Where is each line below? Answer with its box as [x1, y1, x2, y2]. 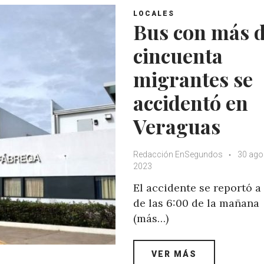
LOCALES [133, 9, 174, 18]
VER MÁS [151, 249, 197, 259]
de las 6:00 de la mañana [133, 196, 259, 210]
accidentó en [133, 88, 248, 116]
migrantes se [133, 65, 253, 93]
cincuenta [133, 41, 223, 69]
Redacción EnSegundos [133, 149, 225, 159]
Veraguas [133, 112, 220, 140]
